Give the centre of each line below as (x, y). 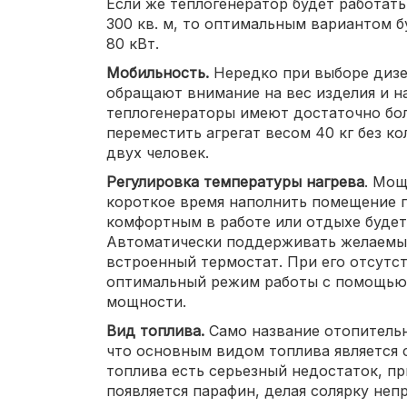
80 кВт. (133, 44)
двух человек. (158, 153)
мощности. (146, 302)
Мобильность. (158, 73)
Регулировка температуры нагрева (235, 182)
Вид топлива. (155, 331)
